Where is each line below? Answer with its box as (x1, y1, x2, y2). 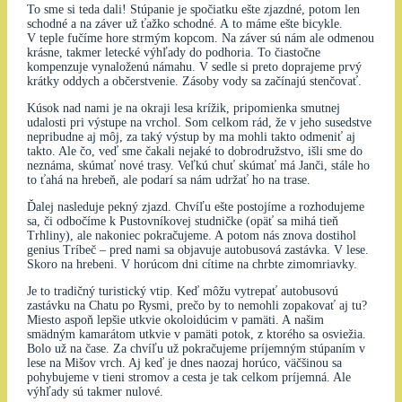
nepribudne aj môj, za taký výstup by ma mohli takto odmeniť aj (26, 130, 355, 144)
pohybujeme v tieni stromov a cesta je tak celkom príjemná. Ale (26, 371, 351, 385)
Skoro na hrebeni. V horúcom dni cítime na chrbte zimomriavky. (26, 258, 357, 272)
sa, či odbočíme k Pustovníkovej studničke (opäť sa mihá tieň (26, 214, 338, 229)
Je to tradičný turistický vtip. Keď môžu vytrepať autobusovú (26, 284, 338, 299)
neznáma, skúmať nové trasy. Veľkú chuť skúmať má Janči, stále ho (26, 159, 370, 173)
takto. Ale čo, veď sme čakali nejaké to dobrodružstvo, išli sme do (26, 144, 363, 159)
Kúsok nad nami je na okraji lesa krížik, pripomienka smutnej (26, 101, 340, 116)
